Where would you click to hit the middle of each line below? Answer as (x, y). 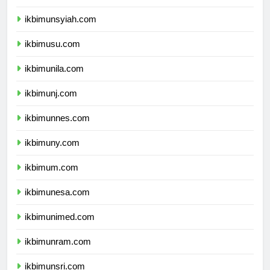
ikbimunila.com (54, 69)
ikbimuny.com (52, 143)
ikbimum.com (52, 168)
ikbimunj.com (51, 93)
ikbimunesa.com (57, 192)
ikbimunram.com (58, 242)
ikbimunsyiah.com (61, 19)
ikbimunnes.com (57, 118)
